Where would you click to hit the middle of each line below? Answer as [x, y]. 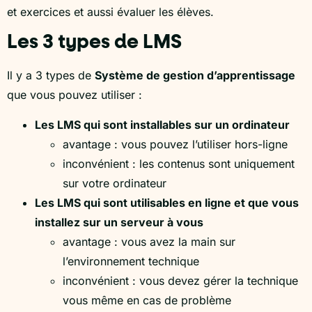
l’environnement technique [131, 261]
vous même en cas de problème [147, 300]
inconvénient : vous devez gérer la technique [180, 280]
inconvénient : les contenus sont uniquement [179, 163]
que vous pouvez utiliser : [75, 95]
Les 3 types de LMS [94, 43]
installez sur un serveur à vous [119, 222]
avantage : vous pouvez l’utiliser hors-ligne [175, 144]
